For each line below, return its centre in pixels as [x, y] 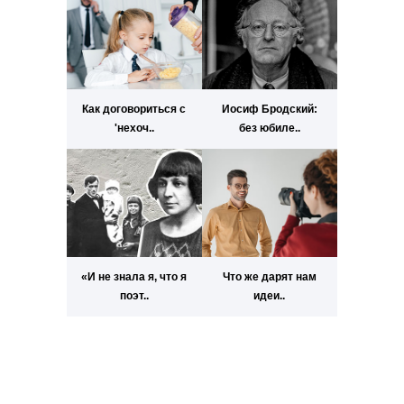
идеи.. [270, 296]
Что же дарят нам [269, 277]
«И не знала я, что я [134, 277]
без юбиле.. [269, 129]
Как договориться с [134, 110]
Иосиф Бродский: [269, 110]
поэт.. [134, 296]
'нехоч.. [134, 129]
